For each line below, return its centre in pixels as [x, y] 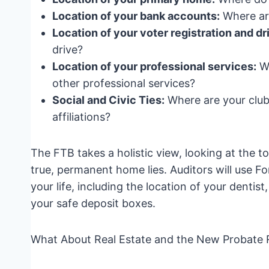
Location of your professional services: [154, 66]
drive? [68, 49]
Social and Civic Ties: [108, 100]
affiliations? [81, 116]
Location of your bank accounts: [136, 16]
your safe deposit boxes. [93, 203]
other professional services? [124, 83]
